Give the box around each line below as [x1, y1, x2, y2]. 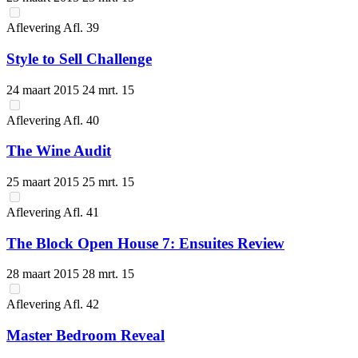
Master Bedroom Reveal [6, 327, 165, 344]
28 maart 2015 [6, 267, 82, 281]
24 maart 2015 [6, 82, 82, 97]
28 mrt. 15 [82, 267, 134, 281]
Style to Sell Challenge [6, 50, 152, 67]
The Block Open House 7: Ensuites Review [6, 234, 284, 252]
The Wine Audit [6, 142, 111, 160]
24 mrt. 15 [82, 82, 134, 97]
